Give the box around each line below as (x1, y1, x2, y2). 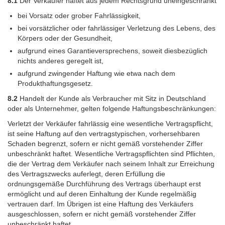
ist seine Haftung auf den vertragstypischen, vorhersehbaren (8, 130, 200, 138)
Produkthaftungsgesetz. (18, 79, 93, 88)
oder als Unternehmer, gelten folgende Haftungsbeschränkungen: (8, 104, 216, 113)
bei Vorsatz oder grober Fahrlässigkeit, (18, 12, 141, 20)
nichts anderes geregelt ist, (18, 57, 103, 65)
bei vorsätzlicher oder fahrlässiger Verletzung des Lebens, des (18, 24, 215, 33)
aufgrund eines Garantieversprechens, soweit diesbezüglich (18, 47, 207, 55)
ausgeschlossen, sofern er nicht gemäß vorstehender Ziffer (8, 210, 196, 218)
